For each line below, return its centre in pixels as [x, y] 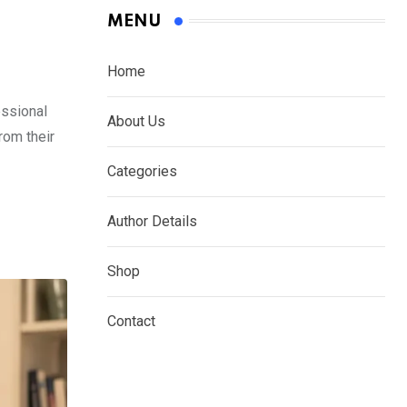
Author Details [152, 221]
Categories [142, 171]
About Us [136, 121]
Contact [131, 321]
